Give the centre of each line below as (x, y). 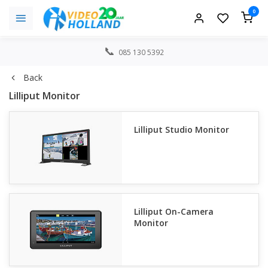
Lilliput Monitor (45, 96)
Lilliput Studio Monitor (182, 130)
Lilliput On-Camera (174, 211)
